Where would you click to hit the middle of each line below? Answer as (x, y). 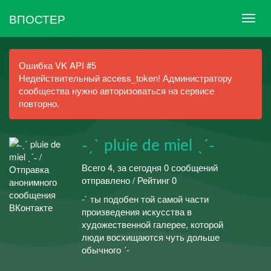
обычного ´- (106, 250)
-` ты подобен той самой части (145, 199)
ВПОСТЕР (37, 18)
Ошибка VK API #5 (57, 65)
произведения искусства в (137, 211)
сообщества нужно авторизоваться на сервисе (116, 90)
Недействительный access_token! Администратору (126, 78)
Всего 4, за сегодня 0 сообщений (150, 167)
